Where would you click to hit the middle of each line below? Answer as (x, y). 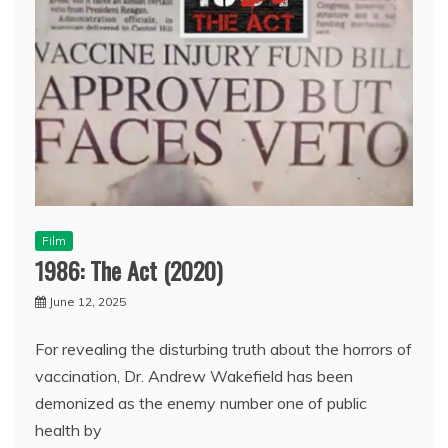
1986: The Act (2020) (128, 269)
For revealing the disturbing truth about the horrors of (223, 348)
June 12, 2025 (87, 301)
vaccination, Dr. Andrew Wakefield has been (194, 375)
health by (68, 429)
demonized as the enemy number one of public (201, 402)
